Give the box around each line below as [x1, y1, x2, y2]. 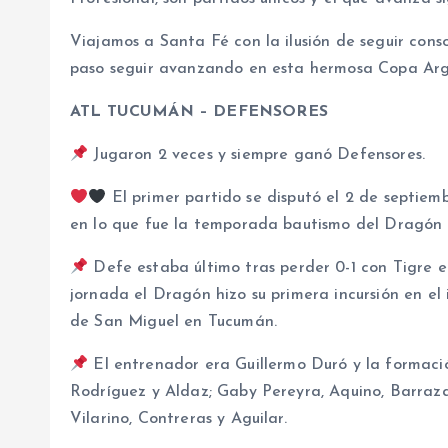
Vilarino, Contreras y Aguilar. [70, 411, 287, 428]
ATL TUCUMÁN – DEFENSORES [70, 104, 328, 121]
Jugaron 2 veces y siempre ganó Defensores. [88, 147, 426, 164]
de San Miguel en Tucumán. [70, 314, 278, 331]
